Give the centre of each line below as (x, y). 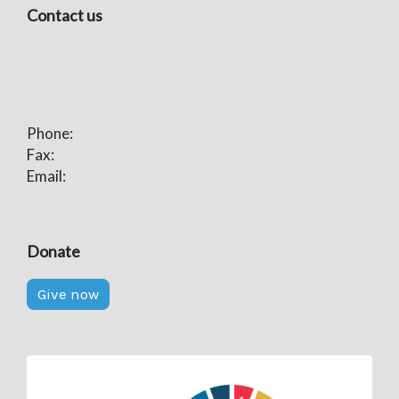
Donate (53, 251)
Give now (68, 294)
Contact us (65, 15)
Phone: (50, 133)
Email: (46, 176)
